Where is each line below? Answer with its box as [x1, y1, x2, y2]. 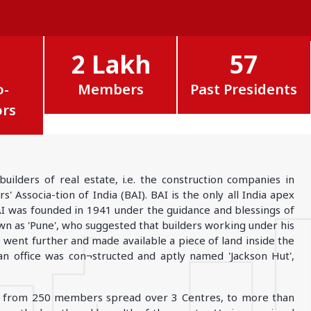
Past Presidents [190, 80, 298, 99]
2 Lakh [71, 48, 151, 81]
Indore [12, 33, 42, 46]
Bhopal [12, 15, 42, 28]
